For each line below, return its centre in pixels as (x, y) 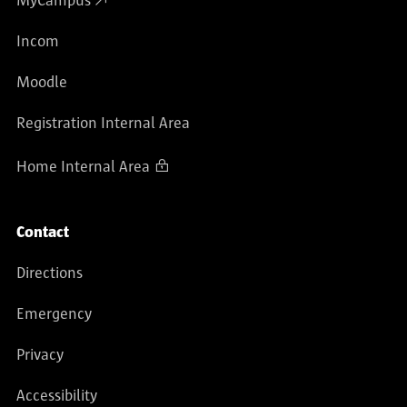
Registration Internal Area (103, 124)
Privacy (40, 356)
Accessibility (57, 397)
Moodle (42, 83)
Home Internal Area (83, 168)
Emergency (54, 315)
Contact (43, 233)
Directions (50, 274)
